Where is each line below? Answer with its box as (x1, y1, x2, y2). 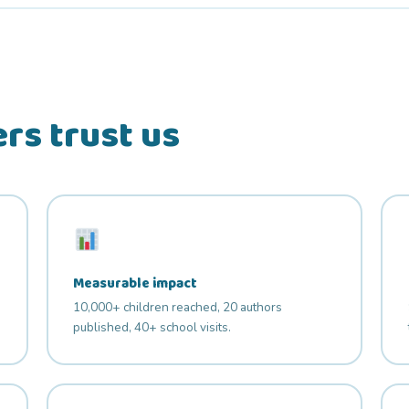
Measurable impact (73, 272, 198, 295)
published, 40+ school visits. (73, 319, 232, 337)
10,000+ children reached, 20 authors (73, 299, 283, 317)
